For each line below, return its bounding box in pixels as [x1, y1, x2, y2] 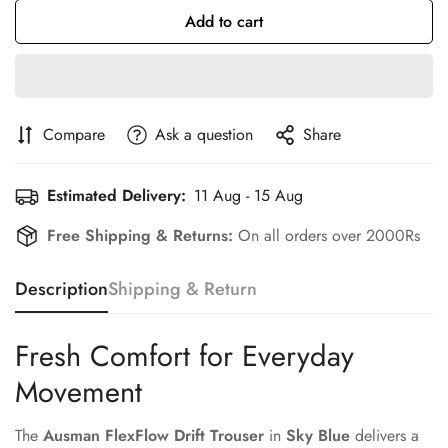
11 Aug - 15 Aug [194, 184, 303, 207]
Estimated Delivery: [47, 184, 186, 207]
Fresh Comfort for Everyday [15, 335, 354, 377]
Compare [43, 123, 105, 146]
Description [15, 276, 108, 302]
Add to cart [185, 10, 263, 33]
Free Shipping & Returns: [47, 224, 238, 247]
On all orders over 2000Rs [238, 224, 420, 247]
